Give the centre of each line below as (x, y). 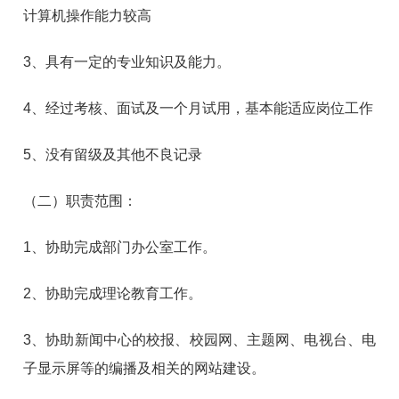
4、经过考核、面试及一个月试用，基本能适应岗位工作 (199, 108)
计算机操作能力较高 (88, 15)
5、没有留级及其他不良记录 (113, 154)
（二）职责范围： (81, 200)
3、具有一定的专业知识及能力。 (127, 61)
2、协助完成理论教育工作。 (113, 293)
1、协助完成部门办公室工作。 (120, 247)
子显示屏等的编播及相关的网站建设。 (145, 368)
